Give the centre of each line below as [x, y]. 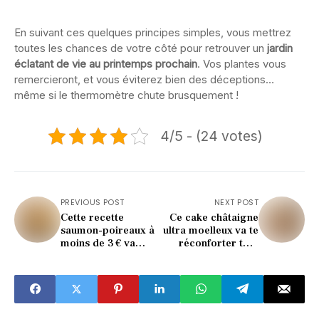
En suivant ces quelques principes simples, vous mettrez [153, 32]
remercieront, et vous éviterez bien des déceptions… [144, 79]
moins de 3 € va [98, 243]
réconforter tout [219, 243]
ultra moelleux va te [211, 230]
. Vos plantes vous [242, 63]
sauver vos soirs [99, 256]
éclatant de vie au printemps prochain [106, 63]
